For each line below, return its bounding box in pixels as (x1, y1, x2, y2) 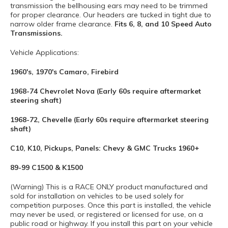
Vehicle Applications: (10, 48, 79, 57)
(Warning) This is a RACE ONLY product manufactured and (10, 182, 208, 191)
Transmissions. (10, 28, 63, 38)
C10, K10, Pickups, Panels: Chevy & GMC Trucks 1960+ (10, 144, 199, 153)
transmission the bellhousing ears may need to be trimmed (10, 1, 208, 10)
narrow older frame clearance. (10, 19, 115, 28)
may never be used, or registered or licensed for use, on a (10, 210, 203, 219)
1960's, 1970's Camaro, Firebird (10, 67, 119, 76)
